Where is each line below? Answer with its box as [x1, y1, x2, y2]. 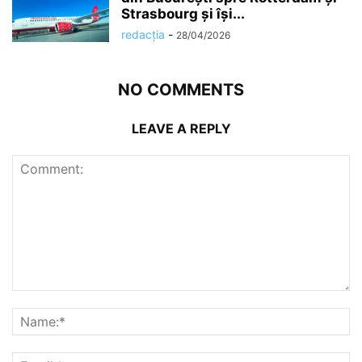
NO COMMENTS [118, 79, 244, 99]
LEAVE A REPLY [131, 120, 231, 137]
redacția [121, 27, 165, 41]
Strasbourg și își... [121, 5, 245, 22]
